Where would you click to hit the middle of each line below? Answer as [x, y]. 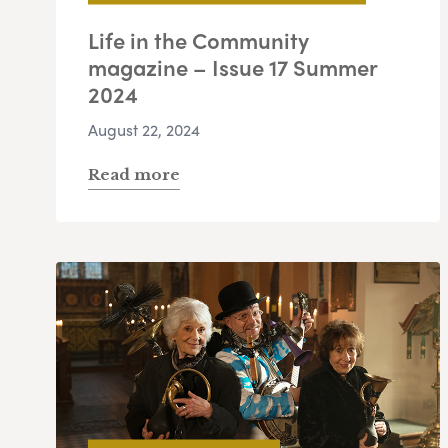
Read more [134, 175]
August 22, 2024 [144, 130]
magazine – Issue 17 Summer [232, 67]
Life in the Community [198, 40]
